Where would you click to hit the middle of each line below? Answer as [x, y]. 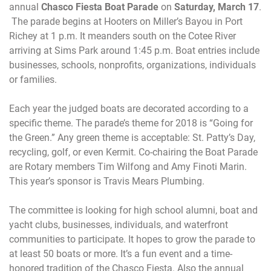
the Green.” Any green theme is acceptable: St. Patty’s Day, [132, 138]
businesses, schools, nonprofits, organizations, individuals [132, 65]
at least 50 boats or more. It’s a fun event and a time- [121, 254]
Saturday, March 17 [217, 7]
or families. [33, 80]
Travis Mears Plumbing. [154, 181]
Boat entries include [216, 51]
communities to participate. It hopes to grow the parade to [132, 240]
